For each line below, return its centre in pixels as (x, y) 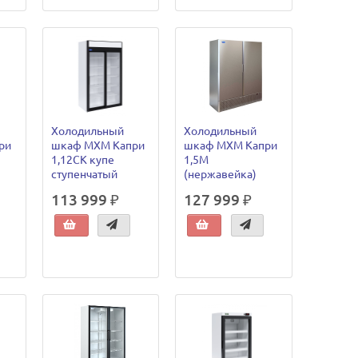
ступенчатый (84, 174)
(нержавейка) (221, 174)
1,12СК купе (82, 159)
